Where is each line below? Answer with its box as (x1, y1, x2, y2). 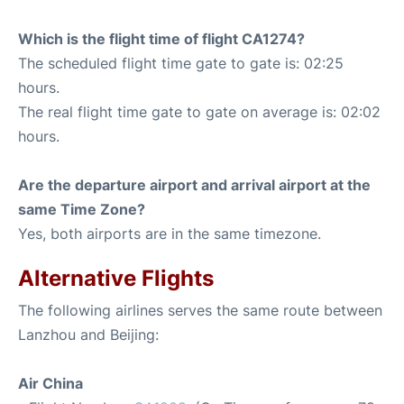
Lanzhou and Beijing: (18, 326, 159, 344)
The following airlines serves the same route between (18, 301, 382, 319)
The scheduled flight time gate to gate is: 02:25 (18, 54, 344, 72)
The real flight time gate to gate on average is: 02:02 (18, 103, 381, 121)
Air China (18, 374, 83, 392)
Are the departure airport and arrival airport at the (18, 176, 371, 194)
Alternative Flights (18, 265, 214, 291)
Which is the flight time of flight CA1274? (18, 30, 305, 48)
